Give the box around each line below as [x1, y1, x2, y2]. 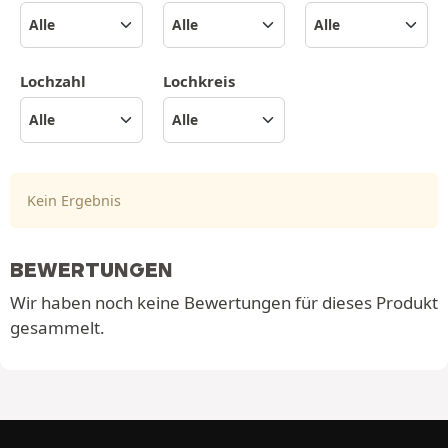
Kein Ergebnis [27, 190, 121, 210]
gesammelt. [10, 315, 105, 339]
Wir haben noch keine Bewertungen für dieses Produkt [10, 290, 438, 314]
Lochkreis [162, 70, 235, 91]
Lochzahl [20, 70, 86, 91]
